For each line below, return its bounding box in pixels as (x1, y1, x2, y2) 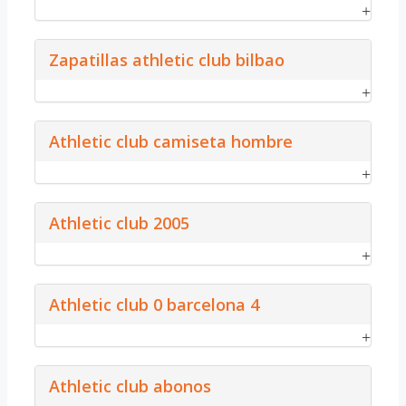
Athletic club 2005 (49, 211, 189, 234)
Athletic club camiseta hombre (49, 130, 293, 152)
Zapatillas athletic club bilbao (49, 48, 285, 71)
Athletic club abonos (49, 374, 211, 397)
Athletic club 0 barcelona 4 (49, 293, 259, 315)
